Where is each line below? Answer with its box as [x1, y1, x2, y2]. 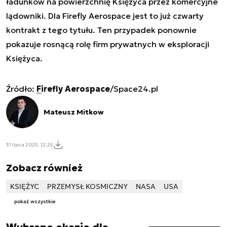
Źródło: [6, 84, 36, 94]
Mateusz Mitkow [44, 107, 104, 117]
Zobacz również [6, 162, 83, 174]
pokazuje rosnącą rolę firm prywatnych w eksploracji [6, 39, 209, 50]
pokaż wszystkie [14, 198, 56, 205]
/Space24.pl [110, 84, 158, 94]
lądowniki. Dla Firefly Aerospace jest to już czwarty [6, 11, 204, 21]
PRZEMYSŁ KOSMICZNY [47, 182, 128, 192]
